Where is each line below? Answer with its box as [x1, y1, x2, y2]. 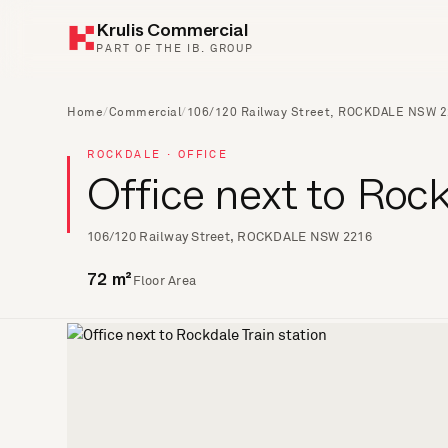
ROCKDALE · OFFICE [87, 147, 229, 161]
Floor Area [132, 272, 197, 289]
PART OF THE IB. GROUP [96, 40, 254, 55]
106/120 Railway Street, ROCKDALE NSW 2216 [87, 228, 372, 245]
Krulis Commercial [96, 28, 249, 38]
